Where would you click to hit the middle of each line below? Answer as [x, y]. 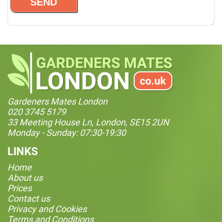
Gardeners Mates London [57, 101]
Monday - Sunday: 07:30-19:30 [67, 132]
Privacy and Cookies [47, 209]
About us [25, 177]
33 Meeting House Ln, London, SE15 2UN [88, 122]
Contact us [29, 198]
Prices [20, 188]
